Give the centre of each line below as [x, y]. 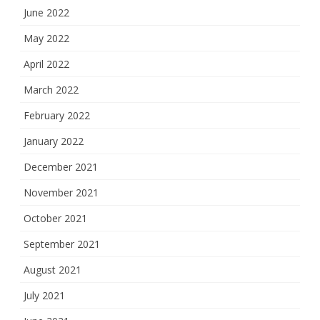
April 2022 [46, 64]
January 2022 [54, 141]
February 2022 [57, 116]
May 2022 [46, 39]
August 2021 [52, 270]
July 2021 [44, 296]
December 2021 [61, 167]
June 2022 [46, 13]
